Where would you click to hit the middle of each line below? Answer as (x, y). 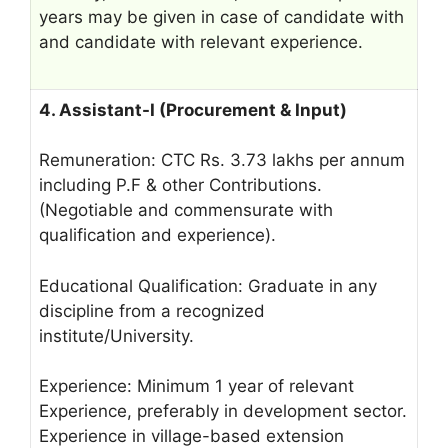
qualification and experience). (157, 235)
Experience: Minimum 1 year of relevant (196, 386)
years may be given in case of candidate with (221, 17)
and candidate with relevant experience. (201, 42)
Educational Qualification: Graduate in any (208, 285)
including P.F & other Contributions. (180, 185)
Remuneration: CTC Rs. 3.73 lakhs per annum (222, 160)
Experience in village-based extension (191, 436)
